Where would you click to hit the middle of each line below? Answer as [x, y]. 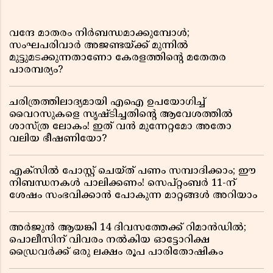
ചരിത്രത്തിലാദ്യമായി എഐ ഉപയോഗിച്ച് [107, 102]
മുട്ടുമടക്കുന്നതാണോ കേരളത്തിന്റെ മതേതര [118, 58]
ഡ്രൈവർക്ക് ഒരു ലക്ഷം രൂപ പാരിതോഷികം [116, 252]
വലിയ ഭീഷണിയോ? [58, 139]
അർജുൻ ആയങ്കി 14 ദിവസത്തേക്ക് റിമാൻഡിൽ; [128, 228]
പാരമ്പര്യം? [36, 70]
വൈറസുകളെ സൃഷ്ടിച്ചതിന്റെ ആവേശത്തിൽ [121, 115]
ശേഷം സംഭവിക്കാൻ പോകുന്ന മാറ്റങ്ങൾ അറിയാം [133, 196]
